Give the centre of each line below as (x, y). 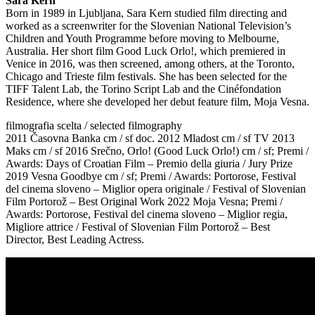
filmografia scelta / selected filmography (94, 125)
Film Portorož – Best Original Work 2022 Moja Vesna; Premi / (144, 201)
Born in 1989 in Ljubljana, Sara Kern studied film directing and (146, 13)
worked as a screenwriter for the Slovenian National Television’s (148, 25)
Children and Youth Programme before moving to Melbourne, (142, 38)
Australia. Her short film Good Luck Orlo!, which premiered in (146, 51)
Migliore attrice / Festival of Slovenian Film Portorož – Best (138, 226)
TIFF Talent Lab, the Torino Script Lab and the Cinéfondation (143, 89)
